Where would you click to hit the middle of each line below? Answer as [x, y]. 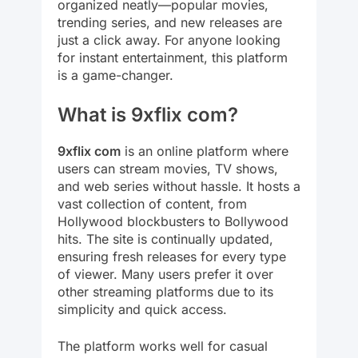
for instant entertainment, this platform [173, 57]
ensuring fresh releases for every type [172, 256]
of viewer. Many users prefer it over [165, 274]
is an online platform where [205, 151]
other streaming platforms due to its [165, 291]
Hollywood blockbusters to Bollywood [173, 221]
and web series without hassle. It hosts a [179, 186]
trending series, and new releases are [170, 22]
